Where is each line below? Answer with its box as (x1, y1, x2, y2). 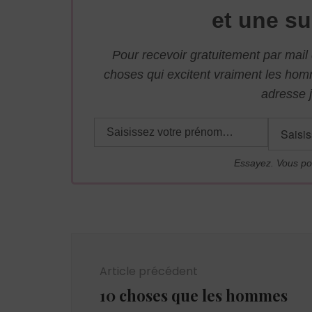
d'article (70, 247, 142, 271)
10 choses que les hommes (100, 284, 288, 306)
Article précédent (100, 263, 198, 279)
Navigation (70, 229, 168, 253)
